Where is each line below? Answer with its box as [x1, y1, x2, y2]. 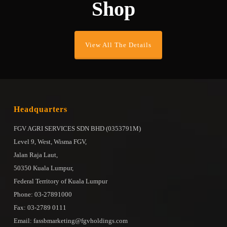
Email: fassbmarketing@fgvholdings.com [13, 216, 128, 224]
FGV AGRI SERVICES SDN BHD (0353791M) [13, 124, 141, 132]
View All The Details [85, 41, 152, 49]
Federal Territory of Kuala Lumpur [13, 177, 107, 185]
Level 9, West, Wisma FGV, [13, 137, 87, 145]
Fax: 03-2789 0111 [13, 203, 66, 211]
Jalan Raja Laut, [13, 150, 58, 159]
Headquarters [13, 104, 67, 113]
